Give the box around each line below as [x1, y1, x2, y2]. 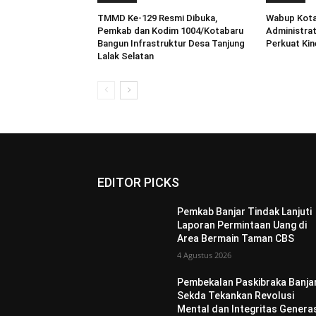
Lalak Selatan [97, 51, 154, 62]
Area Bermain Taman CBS [177, 233, 295, 245]
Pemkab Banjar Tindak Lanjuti [177, 206, 312, 218]
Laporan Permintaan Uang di [177, 219, 308, 231]
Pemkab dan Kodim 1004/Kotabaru [97, 25, 243, 37]
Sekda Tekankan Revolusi [177, 290, 295, 302]
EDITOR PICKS [97, 175, 179, 190]
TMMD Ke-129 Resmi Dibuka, [97, 13, 217, 24]
